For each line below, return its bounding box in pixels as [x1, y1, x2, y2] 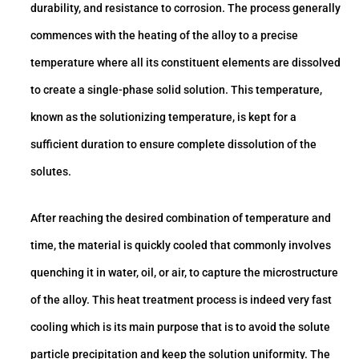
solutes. [30, 165, 71, 179]
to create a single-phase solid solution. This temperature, [30, 83, 322, 97]
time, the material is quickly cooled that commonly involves [30, 239, 331, 252]
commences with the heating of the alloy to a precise [30, 29, 298, 42]
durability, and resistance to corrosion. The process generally [30, 2, 341, 15]
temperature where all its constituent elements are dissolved [30, 56, 341, 70]
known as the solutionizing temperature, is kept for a [30, 111, 296, 124]
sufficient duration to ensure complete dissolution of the [30, 138, 317, 151]
